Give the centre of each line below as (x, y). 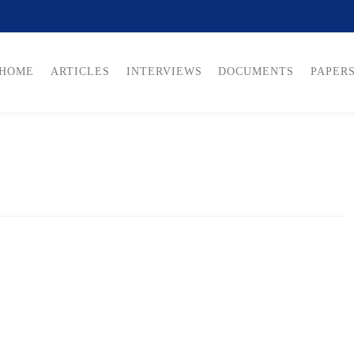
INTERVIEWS (164, 72)
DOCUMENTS (256, 72)
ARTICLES (80, 72)
